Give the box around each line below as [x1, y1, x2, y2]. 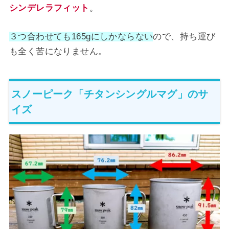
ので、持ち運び [153, 31, 216, 41]
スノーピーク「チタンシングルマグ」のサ [11, 88, 209, 100]
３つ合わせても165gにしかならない [9, 31, 153, 41]
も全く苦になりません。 [9, 46, 107, 56]
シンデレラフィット [9, 3, 89, 13]
